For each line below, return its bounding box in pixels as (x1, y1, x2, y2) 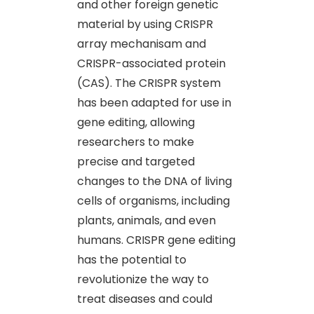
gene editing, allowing (77, 114, 195, 130)
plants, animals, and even (77, 212, 216, 228)
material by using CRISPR (77, 15, 213, 32)
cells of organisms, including (77, 192, 230, 209)
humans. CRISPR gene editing (77, 231, 235, 248)
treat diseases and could (77, 290, 212, 307)
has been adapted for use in (77, 94, 231, 111)
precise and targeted (77, 153, 195, 170)
